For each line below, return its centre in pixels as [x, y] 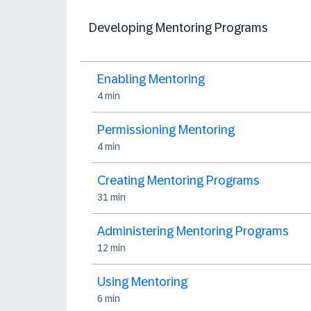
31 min [111, 197]
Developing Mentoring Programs [178, 28]
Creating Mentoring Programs [178, 180]
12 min [111, 248]
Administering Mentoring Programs [193, 231]
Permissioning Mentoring [166, 130]
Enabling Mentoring [151, 79]
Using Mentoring [142, 282]
